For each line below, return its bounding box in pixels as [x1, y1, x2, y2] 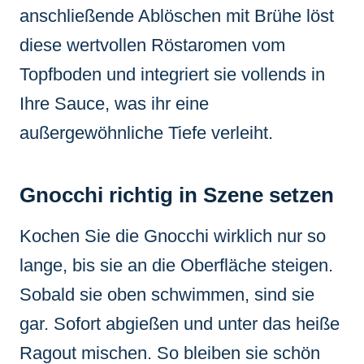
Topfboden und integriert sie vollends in [19, 63, 325, 84]
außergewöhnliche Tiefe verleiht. [19, 122, 273, 143]
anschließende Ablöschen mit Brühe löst [19, 5, 334, 26]
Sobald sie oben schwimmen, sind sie [19, 284, 314, 305]
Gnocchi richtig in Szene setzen [19, 182, 334, 207]
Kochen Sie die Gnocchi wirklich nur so [19, 225, 326, 246]
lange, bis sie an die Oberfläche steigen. [19, 254, 333, 275]
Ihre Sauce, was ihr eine [19, 93, 209, 114]
